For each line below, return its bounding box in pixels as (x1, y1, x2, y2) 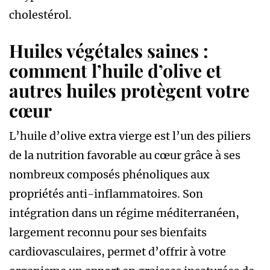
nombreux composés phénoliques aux (9, 167, 210, 181)
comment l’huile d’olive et (9, 58, 222, 83)
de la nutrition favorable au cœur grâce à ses (9, 148, 240, 162)
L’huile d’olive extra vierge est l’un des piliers (9, 128, 251, 143)
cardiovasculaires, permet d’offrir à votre (9, 244, 226, 259)
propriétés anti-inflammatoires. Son (9, 186, 203, 201)
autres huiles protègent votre (9, 78, 250, 102)
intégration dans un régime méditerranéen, (9, 206, 239, 220)
